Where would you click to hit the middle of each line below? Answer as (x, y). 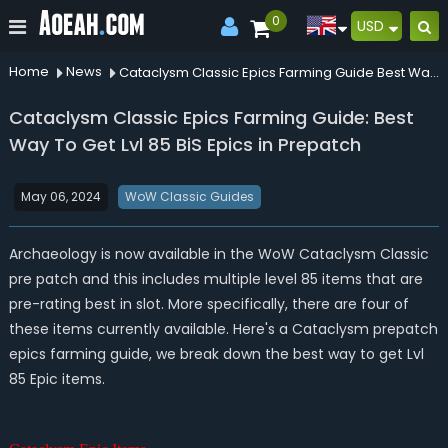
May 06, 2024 (60, 196)
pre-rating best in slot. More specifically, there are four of (208, 304)
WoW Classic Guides (189, 196)
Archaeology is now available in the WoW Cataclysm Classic (218, 254)
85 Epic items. (56, 379)
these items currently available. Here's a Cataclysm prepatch (223, 329)
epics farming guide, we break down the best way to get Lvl (216, 354)
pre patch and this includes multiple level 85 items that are (215, 279)
